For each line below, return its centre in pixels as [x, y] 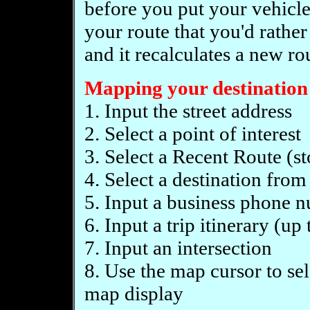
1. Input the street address [188, 111]
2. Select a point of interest [192, 134]
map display [134, 293]
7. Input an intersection [178, 248]
